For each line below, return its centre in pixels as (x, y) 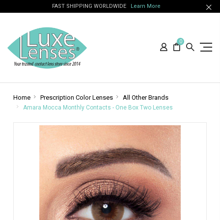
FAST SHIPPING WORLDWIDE (91, 6)
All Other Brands (145, 97)
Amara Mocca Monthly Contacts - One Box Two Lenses (98, 108)
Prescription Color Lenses (76, 97)
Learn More (145, 6)
